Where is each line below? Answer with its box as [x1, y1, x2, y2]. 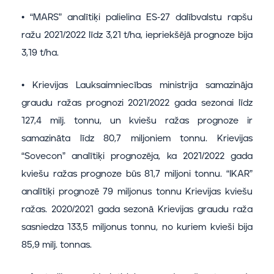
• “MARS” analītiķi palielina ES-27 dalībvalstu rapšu [21, 13, 253, 23]
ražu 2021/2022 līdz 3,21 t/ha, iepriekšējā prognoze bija [21, 31, 253, 40]
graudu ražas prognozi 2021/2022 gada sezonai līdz [21, 98, 253, 108]
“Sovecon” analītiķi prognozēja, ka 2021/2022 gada [21, 152, 253, 161]
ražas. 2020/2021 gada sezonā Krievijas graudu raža [21, 205, 253, 215]
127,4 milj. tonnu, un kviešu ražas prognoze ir [21, 116, 253, 126]
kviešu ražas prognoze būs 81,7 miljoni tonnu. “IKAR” [21, 169, 253, 179]
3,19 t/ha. [21, 48, 59, 58]
